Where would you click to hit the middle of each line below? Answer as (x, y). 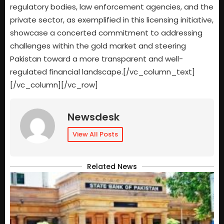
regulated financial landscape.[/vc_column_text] (102, 71)
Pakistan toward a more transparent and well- (96, 58)
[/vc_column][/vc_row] (54, 84)
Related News (112, 166)
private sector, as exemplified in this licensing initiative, (112, 19)
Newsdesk (93, 117)
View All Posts (95, 134)
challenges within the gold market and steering (98, 45)
